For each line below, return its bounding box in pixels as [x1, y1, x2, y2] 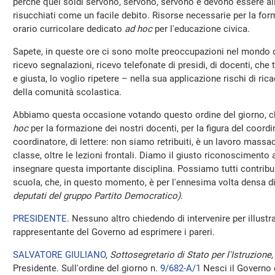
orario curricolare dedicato [13, 23, 125, 34]
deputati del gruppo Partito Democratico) [13, 190, 180, 201]
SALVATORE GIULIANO [13, 249, 106, 260]
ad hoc [125, 23, 152, 34]
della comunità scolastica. [13, 87, 122, 98]
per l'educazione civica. [152, 23, 250, 34]
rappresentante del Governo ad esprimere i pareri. [13, 227, 215, 238]
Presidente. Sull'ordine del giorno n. [13, 263, 160, 274]
